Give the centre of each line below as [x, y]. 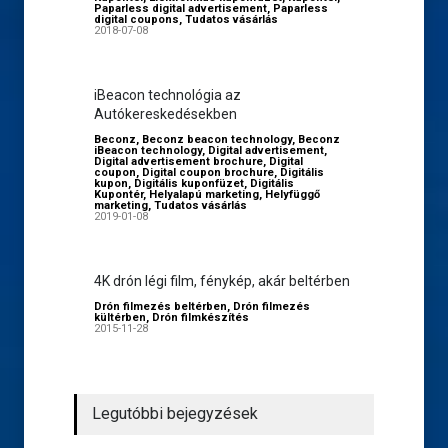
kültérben [120, 317]
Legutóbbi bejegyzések [175, 413]
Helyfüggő [292, 194]
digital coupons [136, 19]
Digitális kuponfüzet [189, 183]
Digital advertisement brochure [178, 161]
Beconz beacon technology [217, 139]
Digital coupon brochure [208, 172]
